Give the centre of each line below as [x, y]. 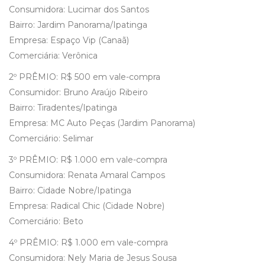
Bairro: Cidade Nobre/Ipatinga [70, 191]
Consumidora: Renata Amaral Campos [87, 175]
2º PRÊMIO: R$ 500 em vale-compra [85, 77]
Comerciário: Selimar [51, 139]
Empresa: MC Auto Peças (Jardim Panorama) [102, 123]
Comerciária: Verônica [53, 56]
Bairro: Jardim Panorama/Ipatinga [78, 25]
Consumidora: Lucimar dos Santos [79, 10]
